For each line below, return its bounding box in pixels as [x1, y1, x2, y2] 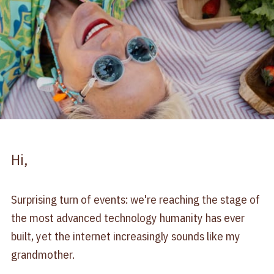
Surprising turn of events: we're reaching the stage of [10, 192, 260, 207]
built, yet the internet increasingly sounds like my [10, 229, 240, 244]
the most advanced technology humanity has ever [10, 210, 245, 226]
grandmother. [10, 247, 75, 262]
